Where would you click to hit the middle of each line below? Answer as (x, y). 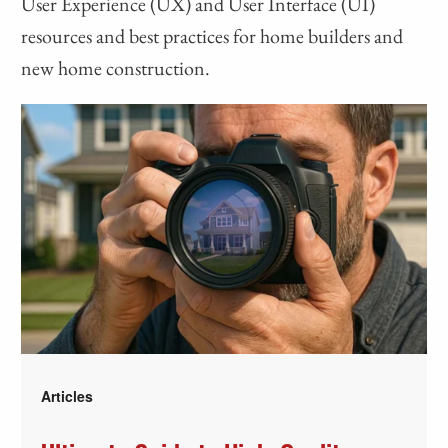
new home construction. (116, 67)
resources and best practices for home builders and (212, 35)
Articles (67, 395)
